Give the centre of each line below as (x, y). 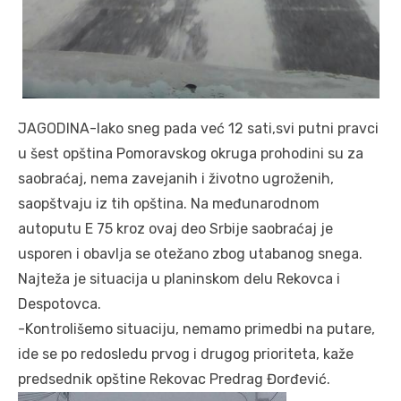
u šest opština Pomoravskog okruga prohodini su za (191, 154)
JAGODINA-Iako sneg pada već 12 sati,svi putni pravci (198, 129)
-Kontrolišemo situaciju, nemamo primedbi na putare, (196, 329)
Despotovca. (60, 304)
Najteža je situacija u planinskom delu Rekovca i (179, 279)
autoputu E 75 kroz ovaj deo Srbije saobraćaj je (175, 229)
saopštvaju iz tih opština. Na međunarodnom (169, 204)
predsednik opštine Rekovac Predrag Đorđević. (174, 380)
